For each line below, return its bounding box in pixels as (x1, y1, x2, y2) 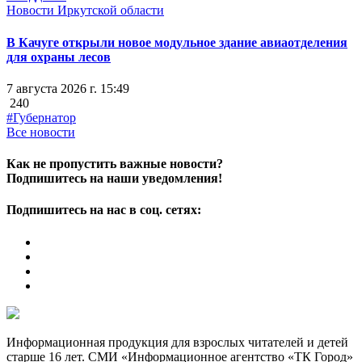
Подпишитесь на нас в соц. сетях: (6, 203, 201, 217)
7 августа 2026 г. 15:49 (6, 81, 129, 95)
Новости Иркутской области (6, 3, 164, 18)
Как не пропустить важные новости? (6, 157, 223, 171)
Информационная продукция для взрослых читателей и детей (6, 335, 348, 349)
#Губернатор (6, 110, 76, 124)
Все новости (6, 124, 75, 139)
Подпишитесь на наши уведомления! (6, 171, 222, 186)
